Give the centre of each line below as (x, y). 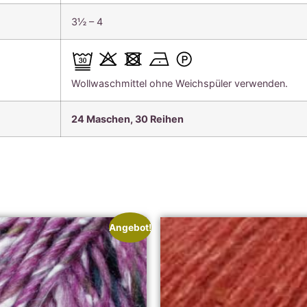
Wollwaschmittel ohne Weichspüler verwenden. (180, 83)
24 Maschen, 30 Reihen (128, 119)
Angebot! (130, 227)
